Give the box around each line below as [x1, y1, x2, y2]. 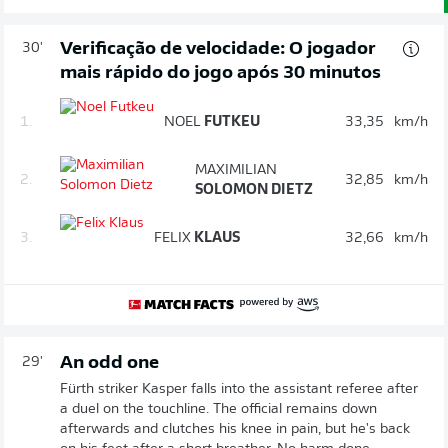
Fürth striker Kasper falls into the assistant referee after [60, 381, 418, 397]
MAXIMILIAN [194, 162, 277, 178]
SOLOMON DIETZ [194, 182, 313, 198]
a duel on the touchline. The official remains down [60, 401, 377, 417]
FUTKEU [201, 114, 260, 130]
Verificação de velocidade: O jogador [60, 39, 376, 59]
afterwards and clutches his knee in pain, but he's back [60, 421, 410, 437]
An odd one [60, 353, 159, 373]
